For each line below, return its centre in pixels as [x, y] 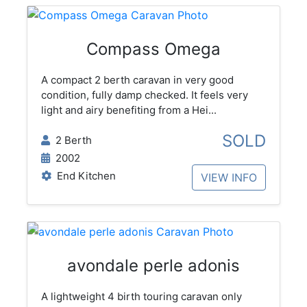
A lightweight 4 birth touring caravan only [141, 297]
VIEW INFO [229, 178]
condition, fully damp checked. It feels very [144, 95]
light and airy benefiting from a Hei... [128, 110]
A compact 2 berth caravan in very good [137, 80]
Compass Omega [153, 49]
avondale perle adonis [153, 266]
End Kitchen [83, 176]
